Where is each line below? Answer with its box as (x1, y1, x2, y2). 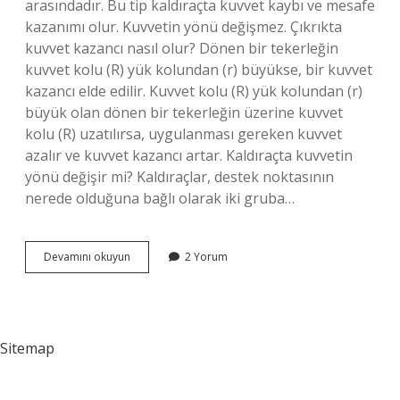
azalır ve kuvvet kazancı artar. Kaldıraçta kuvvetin (25, 146, 353, 165)
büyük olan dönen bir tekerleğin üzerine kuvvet (25, 103, 343, 122)
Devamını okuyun (44, 249, 130, 264)
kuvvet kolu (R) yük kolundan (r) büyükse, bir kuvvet (25, 60, 372, 79)
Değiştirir (129, 296, 176, 312)
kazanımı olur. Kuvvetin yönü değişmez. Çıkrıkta (25, 17, 342, 37)
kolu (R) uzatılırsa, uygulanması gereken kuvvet (25, 124, 342, 144)
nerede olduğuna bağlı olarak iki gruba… (25, 188, 295, 208)
